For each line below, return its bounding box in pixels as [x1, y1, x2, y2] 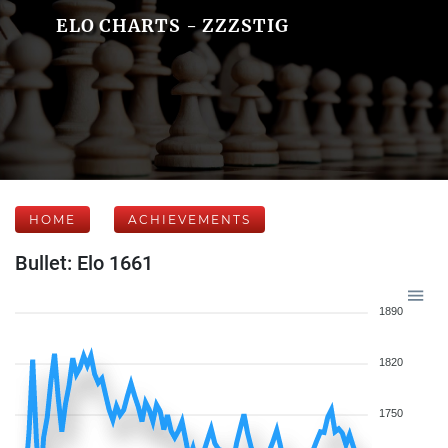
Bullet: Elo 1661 [15, 251, 153, 275]
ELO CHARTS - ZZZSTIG [55, 14, 289, 37]
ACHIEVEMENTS [128, 212, 251, 227]
